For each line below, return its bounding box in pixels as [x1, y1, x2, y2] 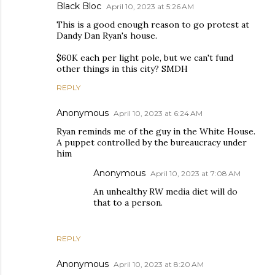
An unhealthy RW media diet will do [93, 186, 238, 197]
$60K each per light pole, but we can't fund [56, 52, 233, 63]
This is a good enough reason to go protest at [56, 19, 249, 30]
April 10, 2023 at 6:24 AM [114, 109, 203, 118]
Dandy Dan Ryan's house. [56, 30, 157, 41]
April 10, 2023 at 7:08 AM [150, 169, 241, 178]
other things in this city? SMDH [56, 63, 188, 74]
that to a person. [93, 197, 163, 208]
